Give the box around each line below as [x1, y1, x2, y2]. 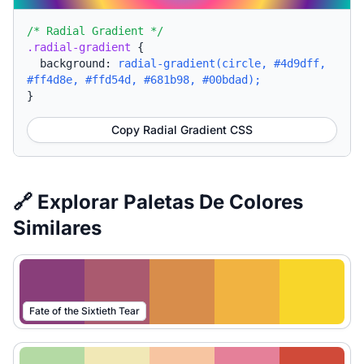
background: [40, 57, 118, 70]
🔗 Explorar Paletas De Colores [13, 190, 303, 214]
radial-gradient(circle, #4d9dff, [118, 57, 326, 70]
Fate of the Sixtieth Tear [29, 305, 140, 317]
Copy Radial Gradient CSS [111, 123, 253, 136]
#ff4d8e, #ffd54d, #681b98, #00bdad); [27, 73, 261, 86]
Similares [13, 216, 102, 240]
